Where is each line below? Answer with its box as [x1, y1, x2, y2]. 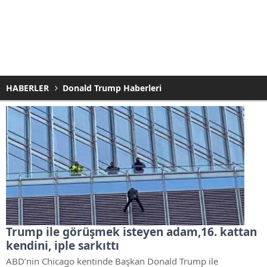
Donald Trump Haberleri [63, 82, 162, 94]
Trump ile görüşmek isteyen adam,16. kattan [6, 224, 257, 240]
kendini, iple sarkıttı [6, 238, 119, 253]
